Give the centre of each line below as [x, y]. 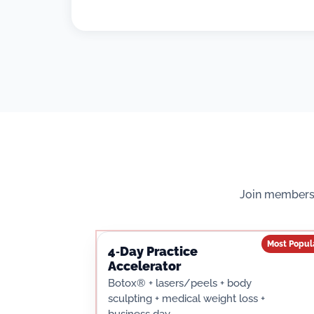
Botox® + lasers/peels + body [180, 282]
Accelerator [145, 266]
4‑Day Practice [153, 252]
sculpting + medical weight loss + [187, 298]
